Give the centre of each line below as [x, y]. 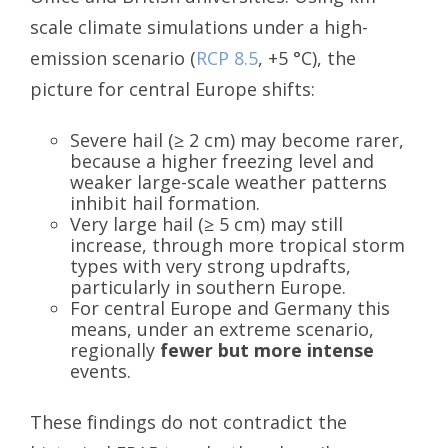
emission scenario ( [113, 57]
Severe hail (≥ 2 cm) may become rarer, [237, 139]
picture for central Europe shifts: [172, 88]
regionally [115, 349]
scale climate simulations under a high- [199, 26]
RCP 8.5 [227, 57]
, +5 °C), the [307, 57]
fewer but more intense [267, 349]
